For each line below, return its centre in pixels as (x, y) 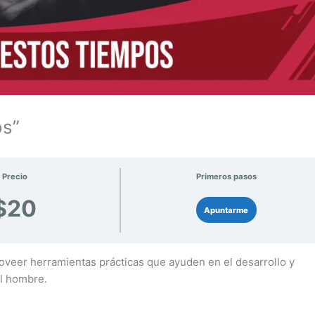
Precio (14, 177)
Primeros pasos (226, 177)
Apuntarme (226, 210)
